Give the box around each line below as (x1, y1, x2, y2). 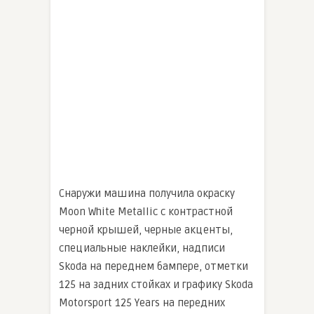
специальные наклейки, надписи (59, 242, 225, 255)
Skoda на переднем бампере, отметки (59, 260, 248, 273)
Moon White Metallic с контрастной (59, 205, 233, 219)
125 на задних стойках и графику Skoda (59, 278, 253, 292)
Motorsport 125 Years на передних (59, 296, 225, 310)
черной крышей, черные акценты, (59, 224, 233, 237)
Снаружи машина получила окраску (59, 187, 235, 200)
